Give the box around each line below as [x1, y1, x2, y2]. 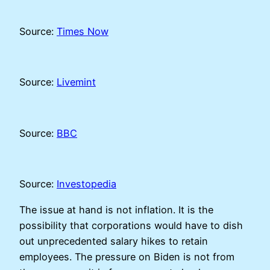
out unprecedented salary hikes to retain [19, 234, 208, 247]
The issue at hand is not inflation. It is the [19, 203, 213, 216]
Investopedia [57, 178, 116, 190]
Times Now [57, 25, 108, 37]
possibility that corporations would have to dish [19, 219, 243, 231]
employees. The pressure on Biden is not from [19, 250, 234, 263]
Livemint [57, 76, 96, 89]
